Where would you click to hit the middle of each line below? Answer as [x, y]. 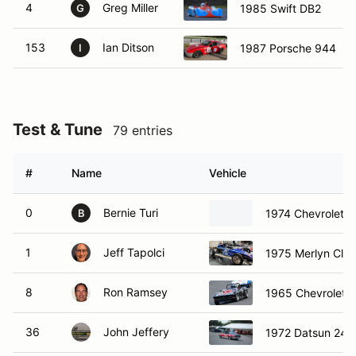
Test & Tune [58, 130]
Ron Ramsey [135, 292]
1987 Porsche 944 [288, 48]
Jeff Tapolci [134, 252]
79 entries [143, 130]
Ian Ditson [128, 47]
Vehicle [228, 173]
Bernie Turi [131, 213]
